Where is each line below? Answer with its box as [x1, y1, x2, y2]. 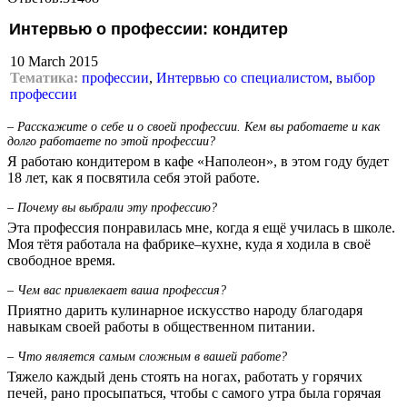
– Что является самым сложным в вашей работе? [7, 349, 287, 363]
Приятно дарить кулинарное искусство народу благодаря [7, 302, 362, 318]
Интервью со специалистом [156, 69, 329, 85]
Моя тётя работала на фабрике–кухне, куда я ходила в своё [7, 235, 371, 252]
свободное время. [7, 252, 115, 268]
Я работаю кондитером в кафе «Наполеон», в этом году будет [7, 153, 389, 169]
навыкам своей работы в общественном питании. [7, 318, 315, 334]
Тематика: [10, 69, 82, 85]
